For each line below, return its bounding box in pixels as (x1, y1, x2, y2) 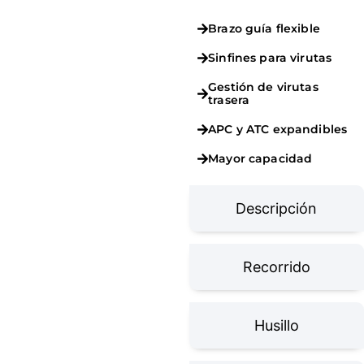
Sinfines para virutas (208, 50, 332, 65)
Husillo (253, 317, 299, 334)
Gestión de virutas (208, 80, 318, 94)
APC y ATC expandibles (208, 122, 348, 136)
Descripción (236, 200, 318, 217)
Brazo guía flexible (208, 21, 320, 36)
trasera (208, 93, 250, 107)
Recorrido (242, 258, 310, 275)
